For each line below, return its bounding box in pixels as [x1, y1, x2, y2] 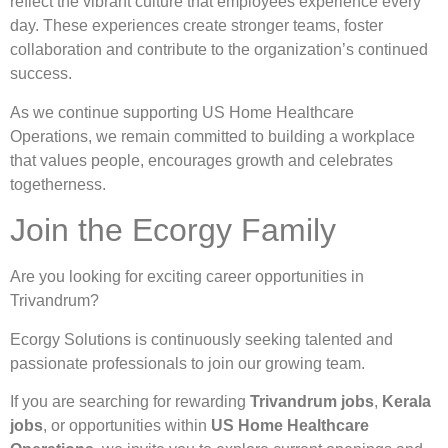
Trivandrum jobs [250, 392, 374, 410]
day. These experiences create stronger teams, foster [10, 17, 383, 35]
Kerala [382, 392, 431, 410]
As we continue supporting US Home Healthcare [10, 103, 354, 121]
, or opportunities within [43, 416, 211, 434]
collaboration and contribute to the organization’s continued [10, 41, 428, 59]
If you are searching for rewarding [10, 392, 250, 410]
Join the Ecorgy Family [10, 212, 336, 249]
